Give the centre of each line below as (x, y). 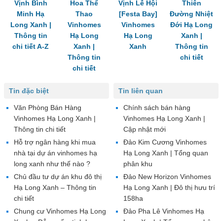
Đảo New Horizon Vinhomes (167, 176)
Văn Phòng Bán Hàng (48, 107)
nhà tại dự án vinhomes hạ (55, 153)
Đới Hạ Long (192, 24)
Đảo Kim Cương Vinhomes (165, 142)
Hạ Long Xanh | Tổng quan (166, 153)
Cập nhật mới (144, 129)
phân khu (138, 164)
